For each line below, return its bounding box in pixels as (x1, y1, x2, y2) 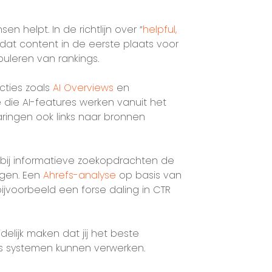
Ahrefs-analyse (42, 168, 116, 182)
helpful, (142, 22, 177, 36)
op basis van (115, 168, 182, 182)
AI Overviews (52, 81, 114, 95)
